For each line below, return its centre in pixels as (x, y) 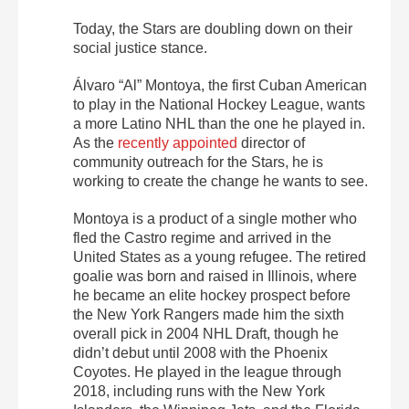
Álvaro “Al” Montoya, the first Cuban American (220, 85)
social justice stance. (140, 47)
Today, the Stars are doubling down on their (213, 28)
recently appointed (178, 142)
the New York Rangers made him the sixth (209, 314)
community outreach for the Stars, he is (198, 162)
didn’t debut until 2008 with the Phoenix (200, 352)
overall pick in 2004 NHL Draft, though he (206, 333)
